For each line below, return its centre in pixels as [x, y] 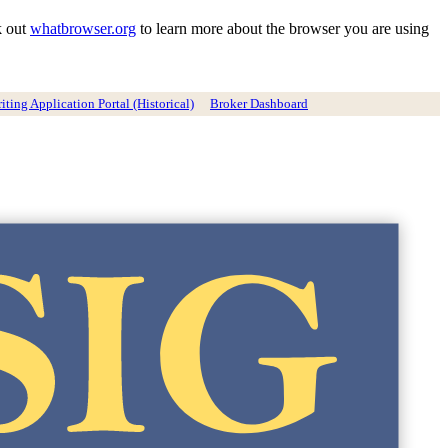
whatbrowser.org [83, 29]
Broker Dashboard [259, 103]
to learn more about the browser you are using [282, 29]
